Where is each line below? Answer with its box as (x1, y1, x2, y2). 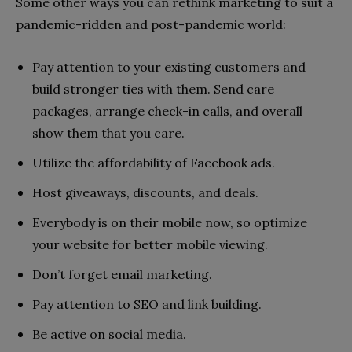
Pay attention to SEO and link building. (32, 296, 262, 313)
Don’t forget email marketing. (32, 266, 212, 283)
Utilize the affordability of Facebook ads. (32, 155, 275, 171)
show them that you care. (32, 125, 185, 141)
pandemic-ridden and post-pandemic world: (16, 16, 286, 33)
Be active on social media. (32, 326, 186, 343)
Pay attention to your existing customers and (32, 59, 306, 75)
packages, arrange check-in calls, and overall (32, 103, 302, 119)
